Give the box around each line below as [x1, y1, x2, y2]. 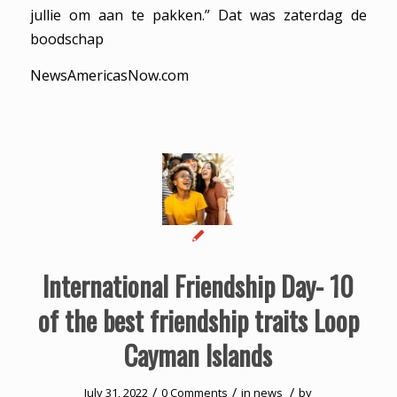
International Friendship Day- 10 [43, 266, 354, 307]
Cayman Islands [124, 335, 273, 376]
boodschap [29, 29, 104, 50]
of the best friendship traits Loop [37, 300, 359, 341]
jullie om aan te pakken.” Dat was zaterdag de [29, 5, 368, 26]
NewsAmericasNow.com [29, 65, 189, 85]
